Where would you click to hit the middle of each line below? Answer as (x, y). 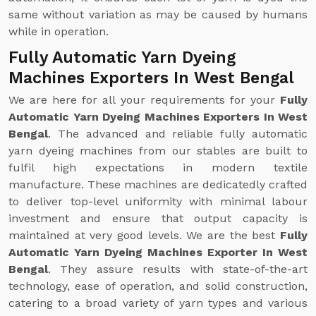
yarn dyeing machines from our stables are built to (158, 151)
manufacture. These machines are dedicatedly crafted (158, 184)
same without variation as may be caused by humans (158, 14)
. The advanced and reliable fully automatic (178, 134)
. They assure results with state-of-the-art (178, 269)
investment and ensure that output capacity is (158, 218)
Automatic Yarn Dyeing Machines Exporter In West (158, 252)
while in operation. (59, 31)
